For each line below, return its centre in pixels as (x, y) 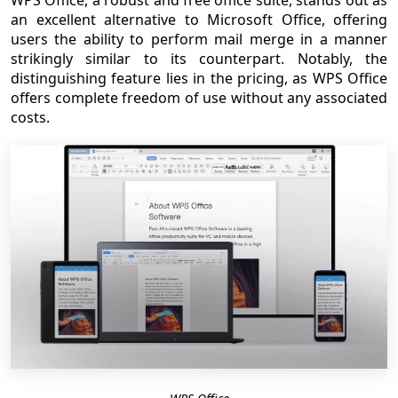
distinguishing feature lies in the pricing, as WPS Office (199, 78)
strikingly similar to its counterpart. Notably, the (199, 58)
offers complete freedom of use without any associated (199, 97)
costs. (30, 117)
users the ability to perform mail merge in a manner (199, 39)
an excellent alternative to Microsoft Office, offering (199, 19)
